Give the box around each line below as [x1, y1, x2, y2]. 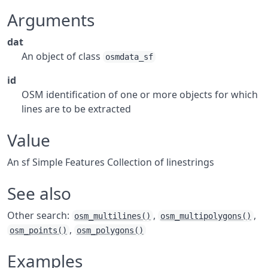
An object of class [22, 50, 103, 63]
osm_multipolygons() [160, 211, 251, 221]
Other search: [7, 209, 72, 222]
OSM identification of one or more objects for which [22, 88, 258, 101]
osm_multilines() [74, 211, 151, 221]
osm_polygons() [77, 226, 144, 235]
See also [7, 182, 71, 205]
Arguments [7, 8, 95, 31]
